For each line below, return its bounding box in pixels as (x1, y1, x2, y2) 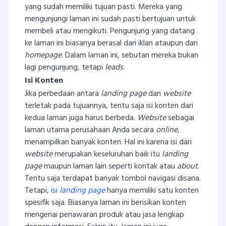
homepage (25, 48, 62, 62)
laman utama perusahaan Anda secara (25, 123, 156, 137)
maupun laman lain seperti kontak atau (42, 159, 177, 173)
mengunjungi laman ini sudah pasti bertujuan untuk (25, 12, 196, 26)
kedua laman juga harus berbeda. (25, 111, 137, 125)
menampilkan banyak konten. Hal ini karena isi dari (25, 135, 192, 149)
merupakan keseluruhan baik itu (52, 147, 162, 161)
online (156, 123, 178, 137)
